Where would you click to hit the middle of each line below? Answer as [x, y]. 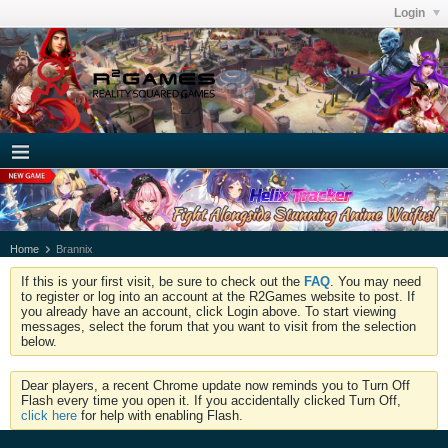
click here [49, 415]
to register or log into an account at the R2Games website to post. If [218, 296]
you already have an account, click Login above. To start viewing [208, 311]
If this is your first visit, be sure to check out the [162, 281]
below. [39, 341]
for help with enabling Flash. [160, 415]
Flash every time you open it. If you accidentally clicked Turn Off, [211, 400]
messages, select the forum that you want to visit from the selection [218, 326]
